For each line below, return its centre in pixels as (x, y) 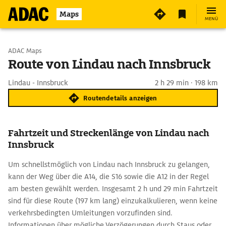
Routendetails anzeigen (120, 98)
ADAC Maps (25, 51)
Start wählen (49, 50)
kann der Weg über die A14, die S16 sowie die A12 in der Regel (108, 177)
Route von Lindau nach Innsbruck (109, 64)
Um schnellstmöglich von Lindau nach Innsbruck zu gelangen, (109, 164)
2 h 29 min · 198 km (186, 83)
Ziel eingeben (50, 77)
